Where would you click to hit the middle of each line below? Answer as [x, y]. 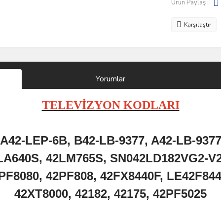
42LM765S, [78, 158]
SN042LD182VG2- [159, 158]
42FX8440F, [133, 176]
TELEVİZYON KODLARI [110, 105]
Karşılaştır [197, 25]
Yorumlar [110, 79]
